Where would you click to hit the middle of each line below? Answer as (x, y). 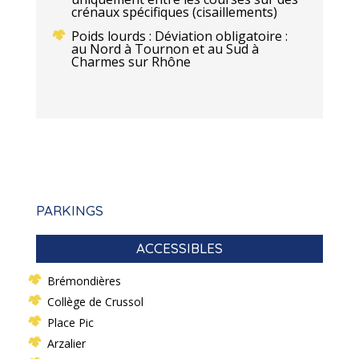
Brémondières (84, 281)
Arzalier (66, 344)
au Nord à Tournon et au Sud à (165, 49)
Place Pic (70, 323)
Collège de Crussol (95, 302)
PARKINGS (69, 211)
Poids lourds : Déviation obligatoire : (179, 36)
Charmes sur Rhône (131, 62)
